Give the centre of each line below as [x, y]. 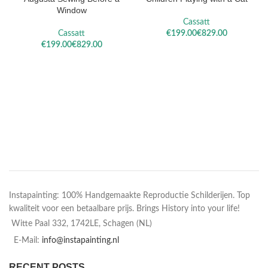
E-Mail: [28, 240]
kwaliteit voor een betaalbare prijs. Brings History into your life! [124, 208]
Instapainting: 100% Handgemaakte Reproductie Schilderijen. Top [130, 195]
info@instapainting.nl [80, 240]
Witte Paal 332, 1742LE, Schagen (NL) [82, 223]
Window [71, 10]
